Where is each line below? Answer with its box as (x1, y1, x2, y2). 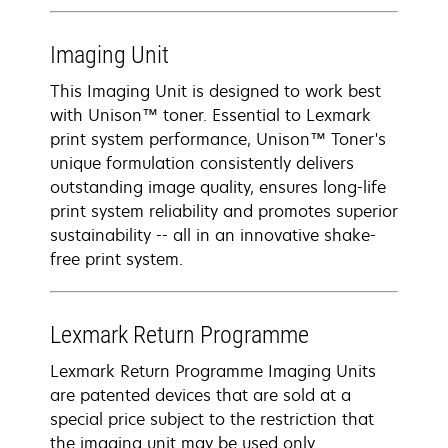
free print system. (50, 248, 183, 270)
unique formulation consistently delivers (50, 152, 354, 174)
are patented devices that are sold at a (50, 384, 351, 406)
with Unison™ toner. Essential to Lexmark (50, 104, 371, 126)
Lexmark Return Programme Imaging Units (50, 360, 376, 382)
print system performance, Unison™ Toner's (50, 128, 386, 150)
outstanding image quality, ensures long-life (50, 176, 386, 198)
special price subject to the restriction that (50, 408, 374, 430)
